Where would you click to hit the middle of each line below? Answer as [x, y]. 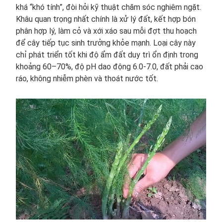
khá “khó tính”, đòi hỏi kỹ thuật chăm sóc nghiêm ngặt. [109, 7]
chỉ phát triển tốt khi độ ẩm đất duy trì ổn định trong [107, 55]
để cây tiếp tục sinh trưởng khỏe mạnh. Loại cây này [106, 43]
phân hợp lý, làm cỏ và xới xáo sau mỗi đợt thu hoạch [106, 31]
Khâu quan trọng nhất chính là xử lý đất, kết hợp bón [106, 19]
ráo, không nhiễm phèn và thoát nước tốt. [87, 78]
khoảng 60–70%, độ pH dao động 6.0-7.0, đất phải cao [110, 66]
